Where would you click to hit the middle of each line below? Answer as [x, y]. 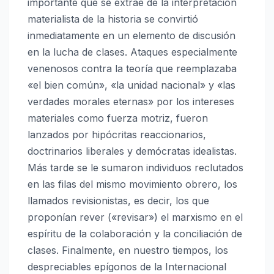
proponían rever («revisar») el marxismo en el [135, 217]
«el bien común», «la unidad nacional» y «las [131, 85]
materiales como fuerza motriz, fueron [118, 118]
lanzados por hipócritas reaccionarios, [117, 135]
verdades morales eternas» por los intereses [131, 102]
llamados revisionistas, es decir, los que [118, 201]
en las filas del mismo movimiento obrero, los [132, 184]
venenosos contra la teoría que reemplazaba [132, 69]
